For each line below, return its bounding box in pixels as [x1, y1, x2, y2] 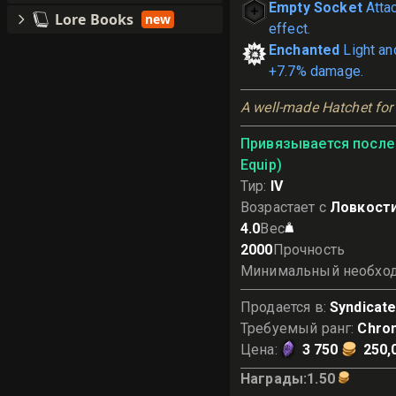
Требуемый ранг [240, 320, 352, 337]
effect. [269, 20, 311, 37]
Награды [240, 370, 304, 387]
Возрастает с [240, 199, 326, 216]
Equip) [240, 156, 282, 173]
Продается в [240, 299, 324, 316]
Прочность [272, 241, 345, 258]
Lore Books [55, 10, 134, 29]
